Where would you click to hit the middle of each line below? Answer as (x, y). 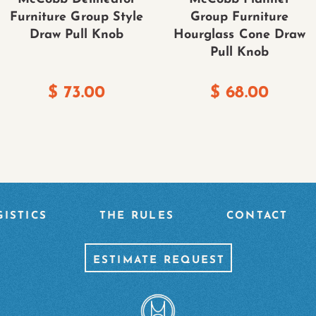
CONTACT (257, 216)
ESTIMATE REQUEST (159, 260)
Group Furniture (239, 17)
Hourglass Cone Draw (239, 35)
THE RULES (137, 216)
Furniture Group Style (77, 17)
